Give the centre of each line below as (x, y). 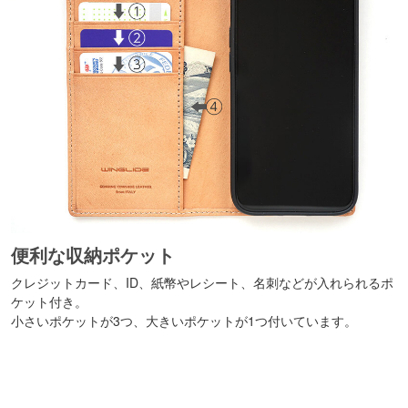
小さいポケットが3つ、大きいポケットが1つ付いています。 (184, 321)
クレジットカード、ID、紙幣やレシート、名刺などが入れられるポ (203, 283)
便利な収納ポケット (93, 255)
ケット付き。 (50, 302)
